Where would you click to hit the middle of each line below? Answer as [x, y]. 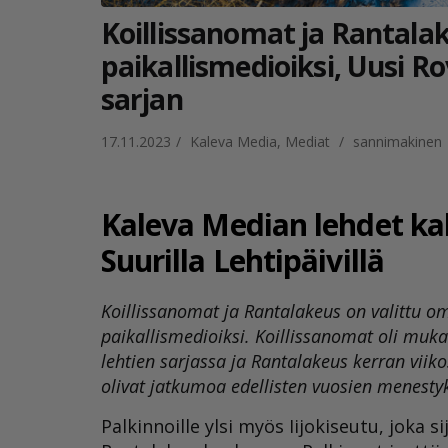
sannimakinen [397, 141]
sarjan [141, 98]
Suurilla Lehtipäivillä [242, 260]
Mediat [307, 141]
